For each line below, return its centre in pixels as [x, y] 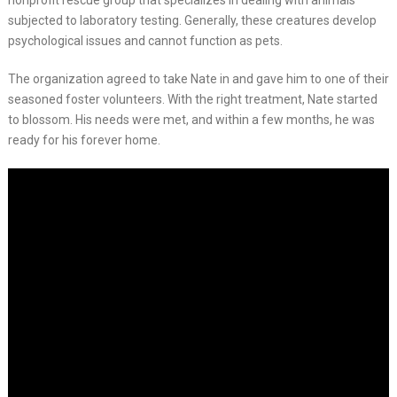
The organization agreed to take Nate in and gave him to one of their [198, 79]
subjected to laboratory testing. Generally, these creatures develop [192, 20]
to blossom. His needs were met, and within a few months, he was [191, 120]
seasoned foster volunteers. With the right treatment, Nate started [192, 99]
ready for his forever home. [84, 140]
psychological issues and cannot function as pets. [145, 41]
